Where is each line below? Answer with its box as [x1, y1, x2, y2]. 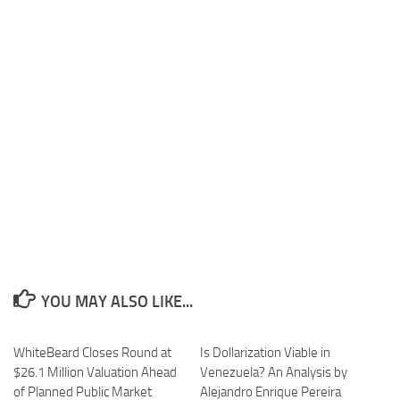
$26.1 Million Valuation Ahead [13, 363, 177, 380]
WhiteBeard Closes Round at [13, 344, 171, 361]
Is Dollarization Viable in [200, 344, 330, 361]
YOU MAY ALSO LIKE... [40, 291, 193, 312]
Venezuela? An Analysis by [200, 363, 347, 380]
